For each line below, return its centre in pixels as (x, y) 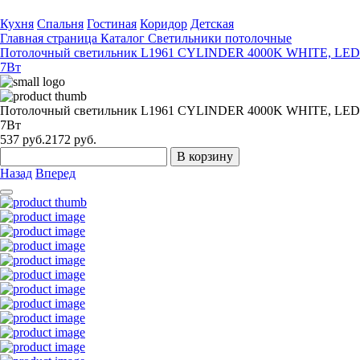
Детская (212, 24)
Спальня (60, 24)
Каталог (123, 39)
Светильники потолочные (220, 39)
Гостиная (112, 24)
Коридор (164, 24)
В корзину (205, 157)
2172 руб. (71, 140)
